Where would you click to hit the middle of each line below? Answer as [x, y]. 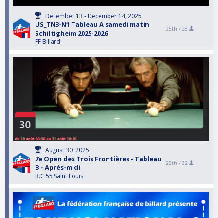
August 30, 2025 [67, 150]
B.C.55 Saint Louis [59, 176]
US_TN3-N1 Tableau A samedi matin [92, 25]
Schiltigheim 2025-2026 [71, 33]
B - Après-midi [58, 168]
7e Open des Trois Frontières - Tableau [98, 159]
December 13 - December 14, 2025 [93, 16]
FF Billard [48, 42]
